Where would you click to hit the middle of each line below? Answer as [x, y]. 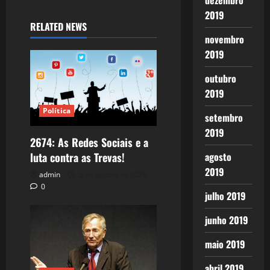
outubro [220, 78]
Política [57, 110]
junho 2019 [226, 220]
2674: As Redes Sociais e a [89, 142]
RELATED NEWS [58, 26]
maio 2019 [225, 244]
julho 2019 [225, 196]
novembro [224, 39]
